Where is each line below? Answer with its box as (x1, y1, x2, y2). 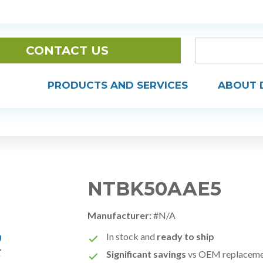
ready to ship (157, 231, 215, 242)
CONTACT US (25, 43, 109, 58)
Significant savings (106, 248, 187, 259)
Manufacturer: (87, 210, 152, 221)
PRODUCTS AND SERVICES (48, 79, 188, 92)
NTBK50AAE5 (87, 177, 222, 200)
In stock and (106, 231, 157, 242)
